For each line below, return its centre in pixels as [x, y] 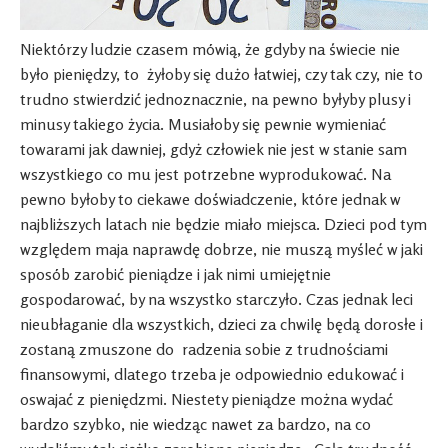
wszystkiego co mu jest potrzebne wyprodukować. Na [205, 174]
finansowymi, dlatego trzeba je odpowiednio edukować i [212, 374]
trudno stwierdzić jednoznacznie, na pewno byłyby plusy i [215, 99]
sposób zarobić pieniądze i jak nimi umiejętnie [175, 274]
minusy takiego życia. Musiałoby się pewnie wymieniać [203, 124]
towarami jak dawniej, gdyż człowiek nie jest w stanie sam [213, 149]
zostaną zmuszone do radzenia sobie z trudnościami [204, 349]
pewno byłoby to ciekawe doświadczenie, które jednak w [210, 199]
